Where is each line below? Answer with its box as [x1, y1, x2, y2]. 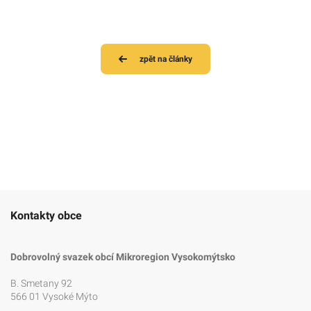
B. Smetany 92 [10, 278, 72, 289]
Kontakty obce [10, 209, 82, 223]
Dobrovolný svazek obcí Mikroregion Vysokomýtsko [10, 251, 235, 263]
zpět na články [140, 54, 192, 65]
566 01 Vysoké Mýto [10, 291, 98, 303]
